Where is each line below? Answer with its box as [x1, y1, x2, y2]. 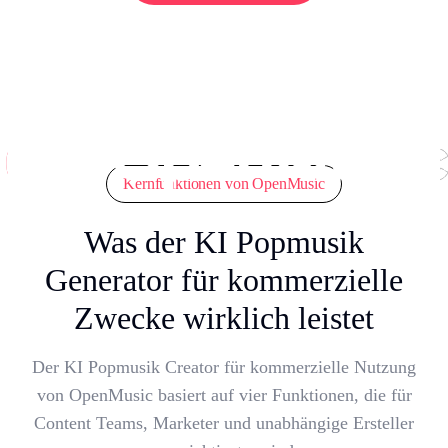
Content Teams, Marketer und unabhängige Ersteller [34, 412, 414, 433]
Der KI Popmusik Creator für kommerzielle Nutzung [32, 356, 416, 377]
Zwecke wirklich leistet [74, 299, 374, 336]
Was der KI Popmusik [84, 223, 364, 260]
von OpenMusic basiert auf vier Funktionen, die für [36, 384, 412, 405]
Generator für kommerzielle [45, 261, 403, 298]
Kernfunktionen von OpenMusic [123, 174, 325, 192]
